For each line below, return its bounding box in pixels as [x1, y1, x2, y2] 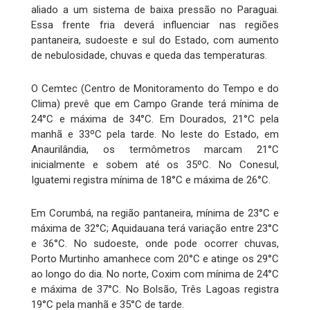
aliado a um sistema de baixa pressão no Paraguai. [31, 3, 279, 17]
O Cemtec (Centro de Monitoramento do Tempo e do [31, 82, 279, 95]
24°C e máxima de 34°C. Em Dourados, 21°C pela [31, 113, 279, 126]
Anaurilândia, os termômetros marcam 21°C [31, 143, 279, 156]
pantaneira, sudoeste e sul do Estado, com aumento [31, 34, 279, 47]
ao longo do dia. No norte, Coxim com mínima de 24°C [31, 268, 279, 281]
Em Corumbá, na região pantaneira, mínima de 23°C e [31, 207, 279, 220]
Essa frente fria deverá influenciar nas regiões [31, 19, 279, 32]
